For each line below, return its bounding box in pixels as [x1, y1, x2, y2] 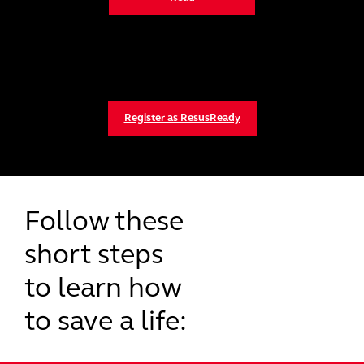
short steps [24, 237, 163, 271]
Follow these [24, 204, 184, 238]
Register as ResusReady [123, 111, 240, 124]
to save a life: [24, 304, 187, 338]
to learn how [24, 271, 181, 305]
